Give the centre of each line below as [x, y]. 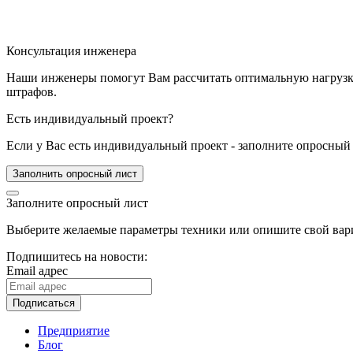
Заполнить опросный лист [75, 173]
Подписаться [44, 303]
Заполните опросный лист [77, 203]
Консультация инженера [71, 50]
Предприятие [74, 330]
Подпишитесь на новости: [77, 256]
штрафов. [32, 91]
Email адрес [37, 270]
